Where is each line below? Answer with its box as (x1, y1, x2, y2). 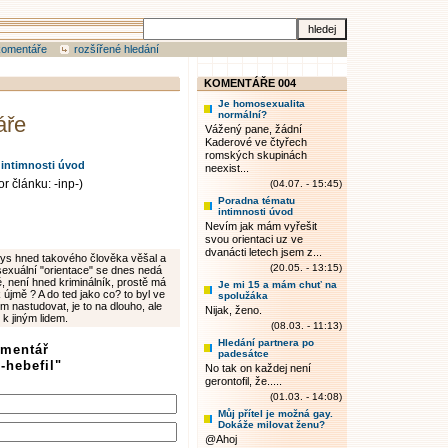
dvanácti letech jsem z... (205, 246, 322, 258)
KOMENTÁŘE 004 (204, 77, 296, 89)
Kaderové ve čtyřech (205, 136, 307, 148)
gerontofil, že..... (205, 375, 282, 387)
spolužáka (218, 290, 268, 301)
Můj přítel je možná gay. (218, 408, 333, 419)
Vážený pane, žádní (205, 123, 302, 135)
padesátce (218, 348, 269, 359)
